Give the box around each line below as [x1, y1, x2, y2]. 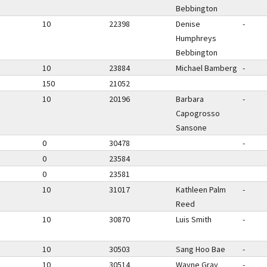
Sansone [176, 122, 207, 133]
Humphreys [176, 33, 216, 44]
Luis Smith [176, 214, 212, 225]
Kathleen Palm [176, 184, 226, 195]
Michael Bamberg [176, 63, 237, 73]
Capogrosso [176, 108, 220, 119]
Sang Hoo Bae [176, 244, 225, 254]
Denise [176, 18, 200, 29]
